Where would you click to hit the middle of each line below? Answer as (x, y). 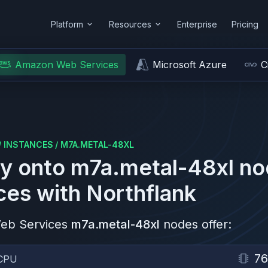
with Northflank (114, 193)
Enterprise (197, 24)
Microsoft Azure (190, 65)
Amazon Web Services (67, 65)
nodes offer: (197, 224)
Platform (67, 24)
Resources (130, 24)
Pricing (245, 24)
